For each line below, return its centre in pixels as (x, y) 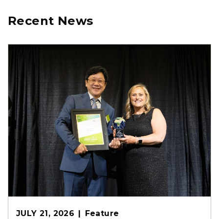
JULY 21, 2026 (45, 213)
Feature (102, 213)
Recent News (51, 21)
